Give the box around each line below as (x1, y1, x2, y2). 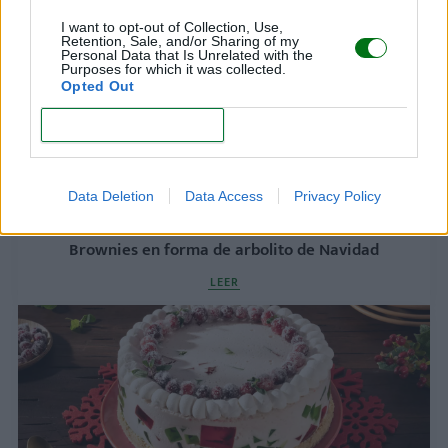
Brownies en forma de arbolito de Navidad (69, 236, 379, 265)
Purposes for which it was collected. (61, 61, 286, 77)
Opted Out (61, 78, 135, 94)
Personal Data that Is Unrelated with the (61, 47, 313, 63)
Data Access (184, 188, 263, 204)
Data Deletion (67, 188, 154, 204)
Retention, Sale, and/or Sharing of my (61, 33, 299, 49)
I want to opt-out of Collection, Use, (61, 19, 283, 35)
